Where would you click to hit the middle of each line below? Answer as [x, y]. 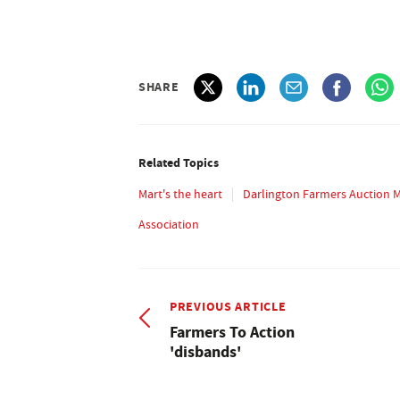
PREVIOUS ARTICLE [228, 306]
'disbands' [205, 351]
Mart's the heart [180, 193]
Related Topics [179, 162]
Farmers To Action [232, 332]
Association [169, 224]
